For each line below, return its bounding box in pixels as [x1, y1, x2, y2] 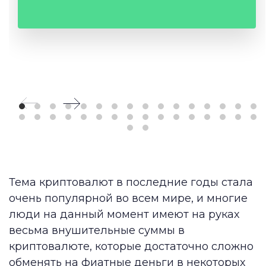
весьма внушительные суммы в [9, 223, 185, 237]
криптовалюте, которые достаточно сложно [9, 239, 254, 253]
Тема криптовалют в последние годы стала [9, 175, 253, 189]
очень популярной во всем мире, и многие [9, 191, 248, 205]
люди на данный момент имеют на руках [9, 207, 239, 221]
